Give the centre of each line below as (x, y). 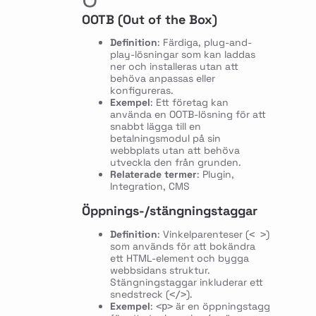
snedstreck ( (139, 294)
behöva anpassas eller (162, 79)
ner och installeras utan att (174, 67)
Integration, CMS (150, 187)
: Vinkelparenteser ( (203, 235)
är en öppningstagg (221, 306)
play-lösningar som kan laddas (182, 55)
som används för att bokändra (182, 247)
